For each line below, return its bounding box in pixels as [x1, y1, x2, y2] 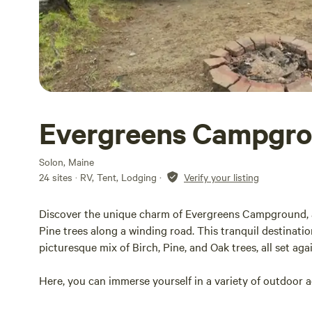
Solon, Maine [39, 155, 94, 169]
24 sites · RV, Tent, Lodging [39, 170, 157, 184]
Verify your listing [184, 170, 259, 184]
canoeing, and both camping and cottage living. [39, 289, 272, 304]
